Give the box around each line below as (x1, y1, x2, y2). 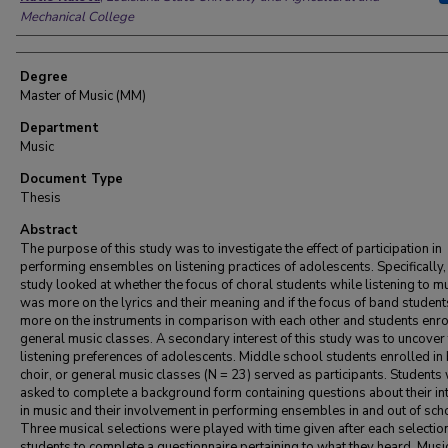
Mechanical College (20, 8, 134, 26)
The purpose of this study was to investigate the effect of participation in (20, 240, 442, 258)
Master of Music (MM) (20, 87, 146, 105)
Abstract (20, 221, 78, 239)
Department (20, 119, 99, 137)
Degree (20, 68, 68, 86)
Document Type (20, 170, 123, 188)
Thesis (20, 189, 61, 207)
